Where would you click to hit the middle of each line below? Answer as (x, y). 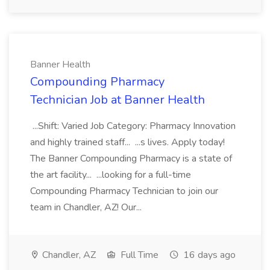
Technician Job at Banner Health (118, 100)
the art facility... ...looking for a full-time (111, 175)
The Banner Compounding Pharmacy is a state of (131, 159)
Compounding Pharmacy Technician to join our (124, 191)
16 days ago (208, 255)
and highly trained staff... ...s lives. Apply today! (127, 142)
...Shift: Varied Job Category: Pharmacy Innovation (133, 126)
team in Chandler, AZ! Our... (87, 207)
